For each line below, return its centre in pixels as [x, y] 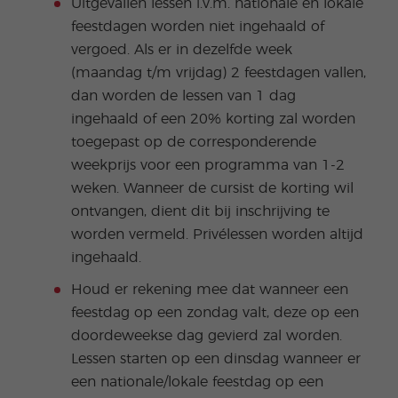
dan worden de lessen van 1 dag [183, 96]
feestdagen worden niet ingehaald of [197, 26]
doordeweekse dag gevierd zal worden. [206, 335]
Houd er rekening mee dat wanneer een [209, 289]
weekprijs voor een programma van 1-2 [207, 165]
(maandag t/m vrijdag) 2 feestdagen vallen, [218, 72]
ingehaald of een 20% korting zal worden [213, 119]
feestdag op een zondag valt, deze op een [215, 312]
